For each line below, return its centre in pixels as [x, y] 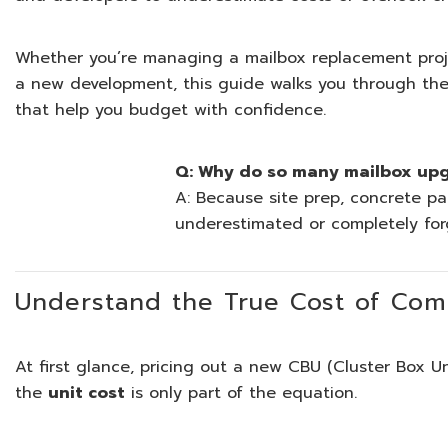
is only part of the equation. [241, 393]
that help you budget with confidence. [171, 110]
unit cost [87, 393]
